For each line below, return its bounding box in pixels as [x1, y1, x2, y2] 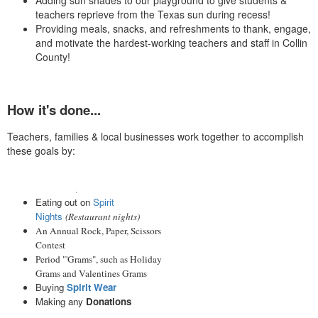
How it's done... [7, 99, 101, 119]
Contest [35, 238, 65, 252]
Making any [35, 295, 83, 309]
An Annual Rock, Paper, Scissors [35, 224, 161, 238]
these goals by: [7, 143, 75, 158]
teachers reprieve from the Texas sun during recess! [35, 7, 270, 22]
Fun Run [97, 181, 135, 195]
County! [35, 50, 70, 65]
